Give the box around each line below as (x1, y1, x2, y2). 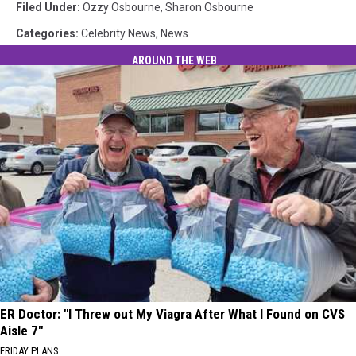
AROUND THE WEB (131, 54, 217, 68)
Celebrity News (81, 26, 156, 40)
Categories (16, 26, 75, 40)
